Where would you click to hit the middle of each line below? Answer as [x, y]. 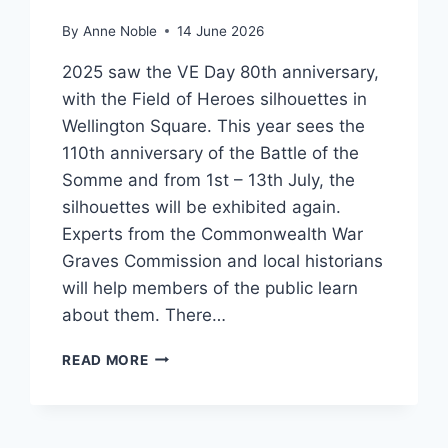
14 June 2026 [220, 30]
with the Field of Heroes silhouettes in [215, 98]
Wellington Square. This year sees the [214, 125]
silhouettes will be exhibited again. [202, 206]
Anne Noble [119, 30]
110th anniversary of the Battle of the [211, 152]
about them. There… [144, 314]
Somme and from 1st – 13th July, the [209, 179]
